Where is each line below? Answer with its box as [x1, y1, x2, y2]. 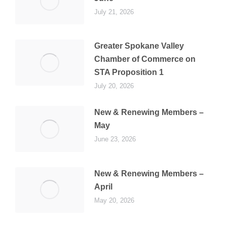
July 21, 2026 [94, 8, 134, 16]
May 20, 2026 [94, 196, 134, 204]
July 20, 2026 [94, 82, 134, 90]
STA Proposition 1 [94, 68, 164, 77]
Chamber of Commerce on [94, 55, 196, 64]
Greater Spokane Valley [94, 42, 184, 51]
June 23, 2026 [94, 135, 136, 143]
